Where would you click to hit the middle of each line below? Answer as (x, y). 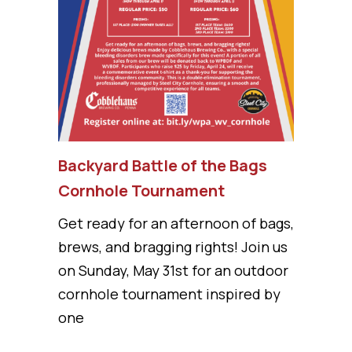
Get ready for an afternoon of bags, (176, 223)
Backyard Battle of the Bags (163, 165)
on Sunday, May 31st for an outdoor (173, 270)
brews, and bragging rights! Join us (173, 246)
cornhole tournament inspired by (169, 293)
